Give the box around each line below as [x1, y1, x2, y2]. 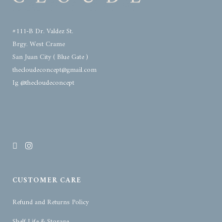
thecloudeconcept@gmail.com [12, 64, 97, 77]
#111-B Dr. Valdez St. [12, 25, 73, 38]
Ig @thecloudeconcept [12, 77, 74, 90]
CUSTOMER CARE [12, 174, 81, 188]
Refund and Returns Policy [12, 196, 89, 209]
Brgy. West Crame [12, 38, 67, 51]
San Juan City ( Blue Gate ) [12, 51, 88, 64]
